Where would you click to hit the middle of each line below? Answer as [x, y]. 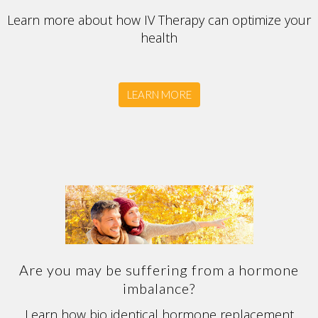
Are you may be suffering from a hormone [159, 270]
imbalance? [159, 289]
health [159, 38]
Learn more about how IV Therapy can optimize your [159, 20]
